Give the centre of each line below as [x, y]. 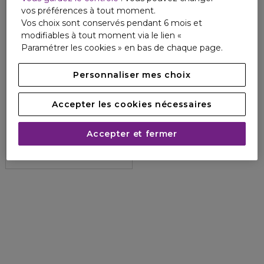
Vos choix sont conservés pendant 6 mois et [112, 23]
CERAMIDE [39, 115]
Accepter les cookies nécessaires [132, 105]
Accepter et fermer [132, 134]
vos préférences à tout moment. [89, 11]
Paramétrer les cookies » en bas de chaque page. [122, 48]
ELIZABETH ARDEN [57, 104]
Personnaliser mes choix [132, 75]
